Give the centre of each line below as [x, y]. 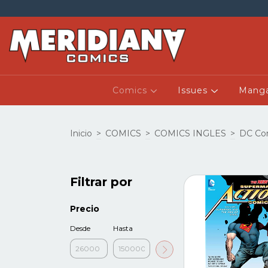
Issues [194, 91]
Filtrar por [101, 182]
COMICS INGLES [190, 133]
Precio [85, 209]
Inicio [81, 133]
